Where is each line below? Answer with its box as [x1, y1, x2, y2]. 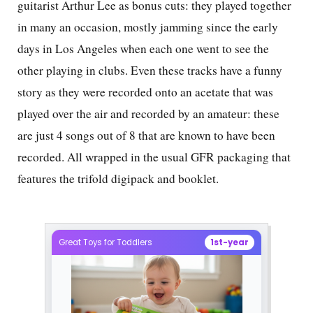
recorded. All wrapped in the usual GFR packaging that [17, 149, 291, 166]
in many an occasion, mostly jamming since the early [17, 19, 278, 36]
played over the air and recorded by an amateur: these [17, 105, 279, 122]
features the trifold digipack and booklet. [17, 170, 219, 187]
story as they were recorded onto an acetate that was [17, 84, 273, 101]
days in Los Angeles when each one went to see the [17, 41, 269, 57]
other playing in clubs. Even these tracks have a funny [17, 62, 282, 79]
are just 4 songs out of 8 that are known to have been [17, 127, 275, 144]
